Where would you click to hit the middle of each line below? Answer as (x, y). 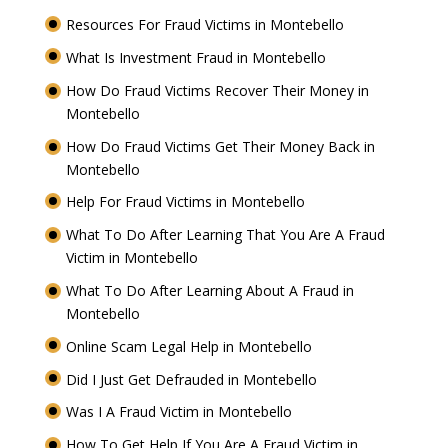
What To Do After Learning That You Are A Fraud (225, 235)
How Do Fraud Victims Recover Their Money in (217, 90)
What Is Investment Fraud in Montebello (197, 58)
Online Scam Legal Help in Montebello (190, 346)
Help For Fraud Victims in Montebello (187, 202)
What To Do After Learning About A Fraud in (209, 291)
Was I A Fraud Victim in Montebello (180, 412)
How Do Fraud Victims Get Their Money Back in (220, 146)
